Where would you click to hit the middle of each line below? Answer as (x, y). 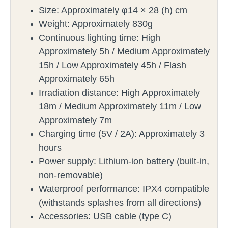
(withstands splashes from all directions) (120, 203)
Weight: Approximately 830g (100, 24)
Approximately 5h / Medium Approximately (124, 52)
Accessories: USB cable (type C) (105, 217)
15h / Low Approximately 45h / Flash (112, 65)
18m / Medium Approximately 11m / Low (120, 107)
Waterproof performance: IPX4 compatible (124, 189)
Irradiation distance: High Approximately (119, 93)
